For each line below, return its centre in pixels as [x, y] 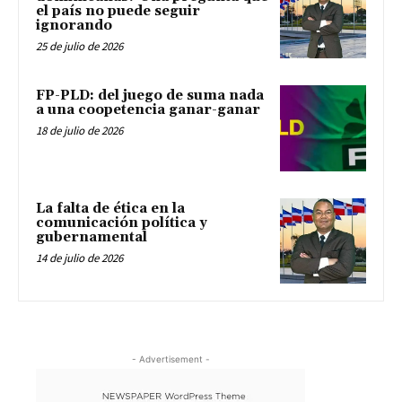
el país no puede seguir [118, 12]
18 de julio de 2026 [79, 130]
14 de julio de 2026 [79, 258]
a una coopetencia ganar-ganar [148, 109]
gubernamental [92, 237]
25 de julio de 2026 [79, 47]
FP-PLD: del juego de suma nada [150, 95]
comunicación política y [122, 223]
